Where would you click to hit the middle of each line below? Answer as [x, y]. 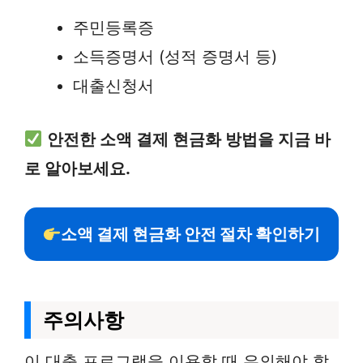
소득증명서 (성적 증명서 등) [175, 57]
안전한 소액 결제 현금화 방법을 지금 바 [188, 139]
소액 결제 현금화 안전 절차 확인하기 [191, 234]
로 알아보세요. [77, 169]
